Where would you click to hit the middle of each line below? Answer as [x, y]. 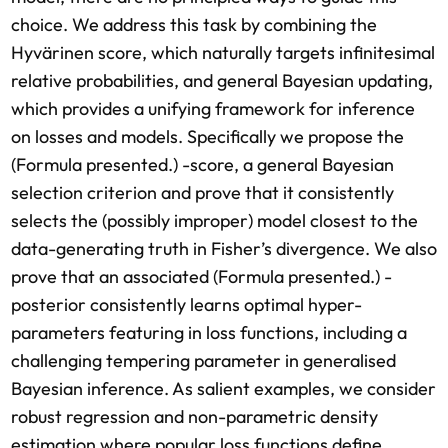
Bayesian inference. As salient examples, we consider [223, 388]
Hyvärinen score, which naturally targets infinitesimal [223, 52]
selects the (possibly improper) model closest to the [214, 220]
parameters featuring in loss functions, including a [209, 332]
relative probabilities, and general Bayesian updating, [222, 80]
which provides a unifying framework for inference [213, 108]
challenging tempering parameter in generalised [203, 360]
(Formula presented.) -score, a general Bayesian [202, 164]
